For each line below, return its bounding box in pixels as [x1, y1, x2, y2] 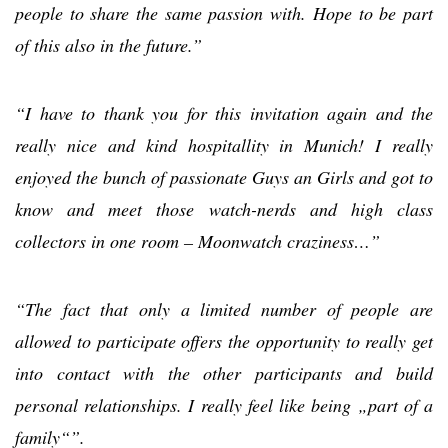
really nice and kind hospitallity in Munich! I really [15, 132, 433, 157]
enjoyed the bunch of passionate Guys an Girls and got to [15, 164, 433, 189]
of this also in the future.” [15, 32, 202, 57]
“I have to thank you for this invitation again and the [15, 100, 433, 125]
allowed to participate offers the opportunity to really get [15, 328, 433, 353]
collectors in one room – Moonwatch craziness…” [15, 228, 380, 253]
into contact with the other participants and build [15, 360, 433, 385]
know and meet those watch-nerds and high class [15, 196, 433, 221]
